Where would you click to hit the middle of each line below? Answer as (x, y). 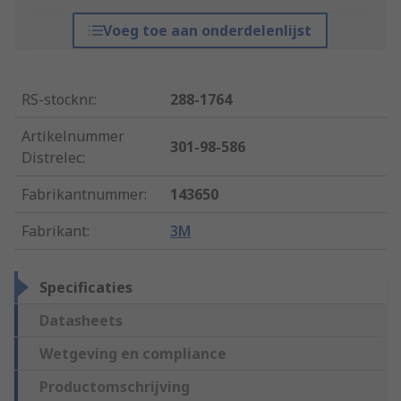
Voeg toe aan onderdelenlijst (208, 31)
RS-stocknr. (58, 100)
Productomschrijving (115, 387)
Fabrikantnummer (83, 195)
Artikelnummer (73, 137)
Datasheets (81, 321)
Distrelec (52, 158)
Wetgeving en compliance (133, 354)
